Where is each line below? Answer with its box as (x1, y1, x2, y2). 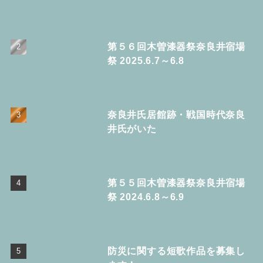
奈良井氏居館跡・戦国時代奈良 (107, 109, 246, 120)
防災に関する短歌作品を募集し (107, 245, 246, 256)
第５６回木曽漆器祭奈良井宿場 (107, 41, 246, 52)
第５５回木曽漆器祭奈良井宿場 (107, 177, 246, 188)
